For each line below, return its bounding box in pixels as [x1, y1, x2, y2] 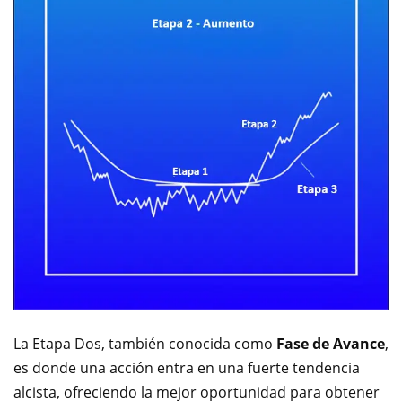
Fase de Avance [276, 334, 385, 354]
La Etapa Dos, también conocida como [13, 334, 276, 354]
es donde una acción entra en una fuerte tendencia [13, 358, 360, 378]
